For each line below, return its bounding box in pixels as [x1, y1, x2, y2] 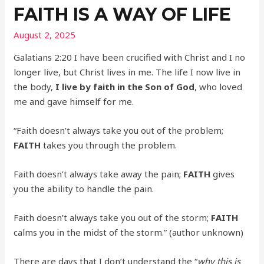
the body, [14, 81, 56, 93]
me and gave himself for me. [14, 95, 134, 108]
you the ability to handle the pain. [14, 183, 154, 195]
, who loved [194, 81, 243, 93]
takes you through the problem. [41, 139, 177, 151]
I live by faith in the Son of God [55, 81, 195, 93]
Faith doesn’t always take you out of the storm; [14, 212, 212, 224]
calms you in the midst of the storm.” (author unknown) [14, 226, 244, 239]
